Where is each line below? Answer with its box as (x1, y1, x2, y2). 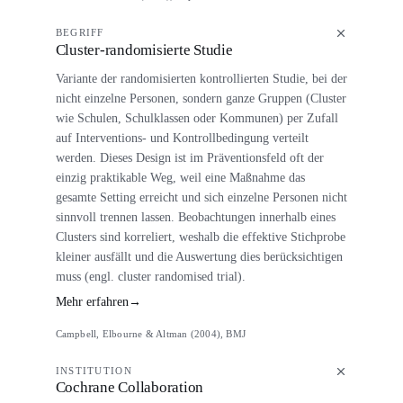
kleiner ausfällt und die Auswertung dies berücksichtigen (55, 248, 343, 264)
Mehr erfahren (55, 295, 129, 309)
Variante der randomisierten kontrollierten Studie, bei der (55, 70, 347, 85)
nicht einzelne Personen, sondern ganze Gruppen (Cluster (55, 90, 346, 105)
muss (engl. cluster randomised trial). (55, 268, 246, 283)
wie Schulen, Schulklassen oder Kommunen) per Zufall (55, 110, 338, 125)
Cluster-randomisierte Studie (55, 40, 233, 58)
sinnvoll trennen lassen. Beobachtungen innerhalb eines (55, 209, 336, 224)
